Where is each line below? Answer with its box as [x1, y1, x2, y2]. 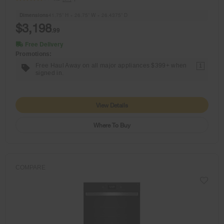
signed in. [35, 69, 64, 76]
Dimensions [19, 11, 48, 18]
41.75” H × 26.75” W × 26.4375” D [48, 11, 127, 18]
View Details [96, 100, 128, 109]
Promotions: [15, 50, 52, 57]
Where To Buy [93, 120, 130, 129]
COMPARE [15, 163, 45, 171]
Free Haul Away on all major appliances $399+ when [35, 61, 187, 69]
